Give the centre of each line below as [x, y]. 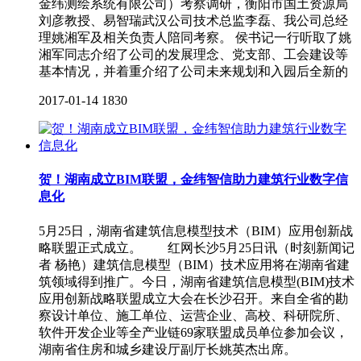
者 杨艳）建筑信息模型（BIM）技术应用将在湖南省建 [194, 264]
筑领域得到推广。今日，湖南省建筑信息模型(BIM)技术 [197, 281]
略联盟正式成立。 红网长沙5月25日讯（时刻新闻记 [197, 247]
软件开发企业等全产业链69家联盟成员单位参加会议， [193, 332]
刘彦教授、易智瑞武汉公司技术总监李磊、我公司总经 [193, 21]
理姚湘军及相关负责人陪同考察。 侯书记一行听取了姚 [195, 38]
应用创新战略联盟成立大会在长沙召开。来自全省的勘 [193, 298]
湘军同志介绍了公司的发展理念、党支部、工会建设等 [193, 55]
